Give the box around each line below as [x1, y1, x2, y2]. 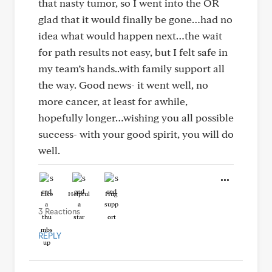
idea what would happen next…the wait [38, 29, 222, 42]
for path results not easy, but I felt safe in [38, 46, 228, 58]
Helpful [68, 189, 90, 198]
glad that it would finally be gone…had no [38, 13, 233, 25]
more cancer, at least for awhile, [38, 95, 188, 107]
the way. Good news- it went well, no [38, 78, 208, 91]
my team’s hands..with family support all [38, 62, 225, 75]
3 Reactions [38, 206, 80, 216]
